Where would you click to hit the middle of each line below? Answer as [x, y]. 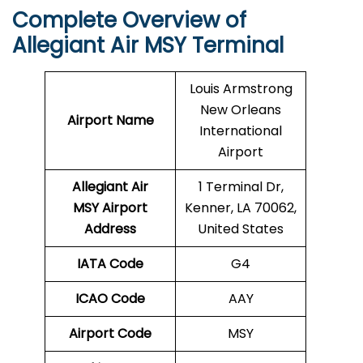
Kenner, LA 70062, [241, 208]
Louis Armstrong [241, 89]
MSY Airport [110, 208]
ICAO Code [110, 299]
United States [241, 229]
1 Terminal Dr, [241, 187]
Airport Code [110, 334]
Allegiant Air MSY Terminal [148, 46]
